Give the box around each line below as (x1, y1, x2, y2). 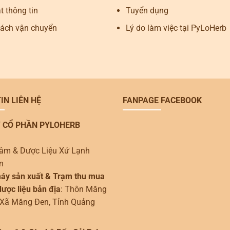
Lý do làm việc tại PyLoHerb (125, 23, 226, 33)
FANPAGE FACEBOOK (123, 95, 202, 105)
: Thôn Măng (60, 184, 107, 194)
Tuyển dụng (125, 5, 168, 15)
